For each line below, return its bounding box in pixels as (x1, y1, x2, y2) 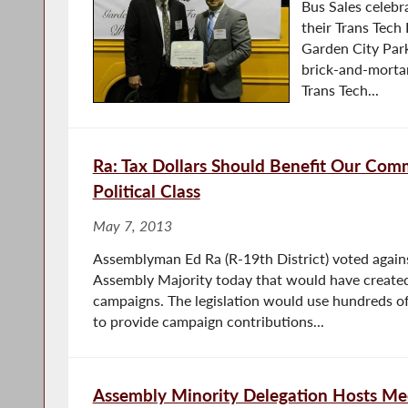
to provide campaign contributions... (92, 312, 324, 330)
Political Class (92, 179, 200, 201)
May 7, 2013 (92, 217, 172, 234)
